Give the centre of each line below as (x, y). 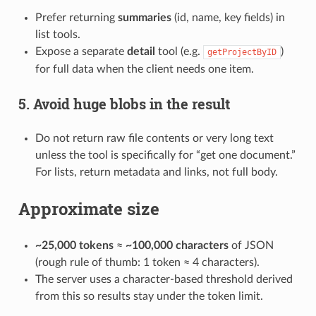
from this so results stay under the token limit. (149, 296)
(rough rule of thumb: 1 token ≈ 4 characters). (147, 262)
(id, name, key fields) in (228, 17)
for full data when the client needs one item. (144, 69)
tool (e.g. (179, 51)
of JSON (251, 245)
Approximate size (89, 208)
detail (141, 51)
